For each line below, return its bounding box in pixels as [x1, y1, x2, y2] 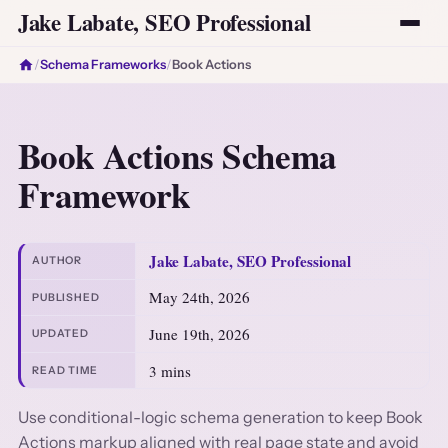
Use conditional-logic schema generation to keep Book [17, 407, 423, 428]
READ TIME [32, 364, 98, 378]
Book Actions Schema [17, 130, 337, 181]
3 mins [148, 360, 191, 381]
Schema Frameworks [39, 57, 166, 72]
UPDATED [32, 327, 90, 341]
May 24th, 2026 [148, 287, 250, 308]
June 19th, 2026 [148, 323, 250, 344]
